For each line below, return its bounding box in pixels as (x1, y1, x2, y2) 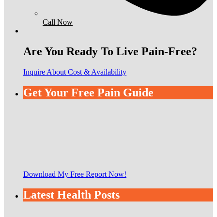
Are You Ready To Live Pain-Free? (23, 45, 197, 58)
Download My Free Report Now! (23, 170, 126, 178)
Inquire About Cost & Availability (23, 67, 126, 76)
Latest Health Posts (23, 188, 120, 201)
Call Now (43, 17, 73, 26)
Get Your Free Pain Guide (23, 86, 154, 99)
